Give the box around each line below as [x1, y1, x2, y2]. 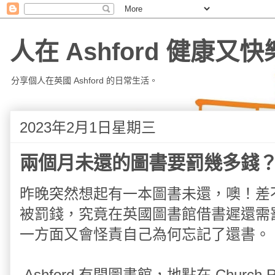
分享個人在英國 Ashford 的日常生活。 [11, 76, 158, 85]
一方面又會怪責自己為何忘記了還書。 [20, 226, 270, 242]
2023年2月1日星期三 [20, 119, 156, 136]
